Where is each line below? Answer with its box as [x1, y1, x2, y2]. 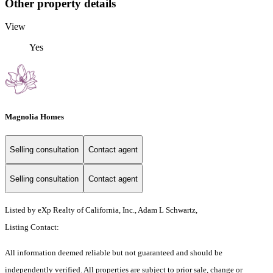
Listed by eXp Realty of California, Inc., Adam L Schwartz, [5, 205, 197, 215]
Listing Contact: [5, 222, 63, 232]
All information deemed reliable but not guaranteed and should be [5, 248, 222, 258]
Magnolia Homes [5, 112, 64, 121]
